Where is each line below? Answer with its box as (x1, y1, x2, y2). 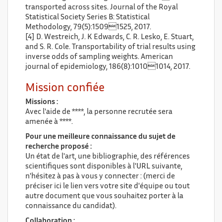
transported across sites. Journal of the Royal (25, 4, 178, 11)
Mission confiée (25, 83, 105, 94)
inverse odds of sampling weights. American (25, 54, 173, 60)
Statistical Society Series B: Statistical (25, 14, 150, 21)
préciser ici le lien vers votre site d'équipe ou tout (25, 183, 190, 190)
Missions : (25, 99, 58, 106)
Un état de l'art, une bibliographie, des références (25, 154, 190, 160)
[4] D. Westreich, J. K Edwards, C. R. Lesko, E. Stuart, (25, 34, 194, 41)
